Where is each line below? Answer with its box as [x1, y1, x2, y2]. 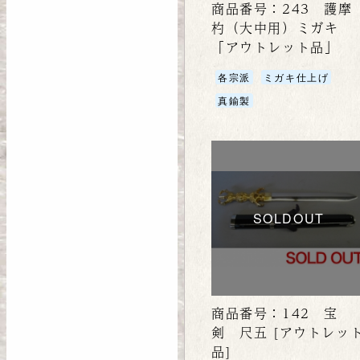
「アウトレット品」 [211, 37, 339, 58]
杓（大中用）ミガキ [211, 18, 339, 39]
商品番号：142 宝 [211, 302, 338, 323]
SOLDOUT [252, 208, 325, 227]
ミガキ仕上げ [263, 70, 329, 84]
